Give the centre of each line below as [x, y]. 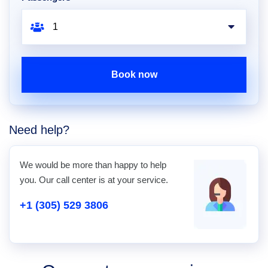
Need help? [39, 130]
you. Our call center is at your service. [94, 180]
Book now [134, 74]
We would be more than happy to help [93, 165]
